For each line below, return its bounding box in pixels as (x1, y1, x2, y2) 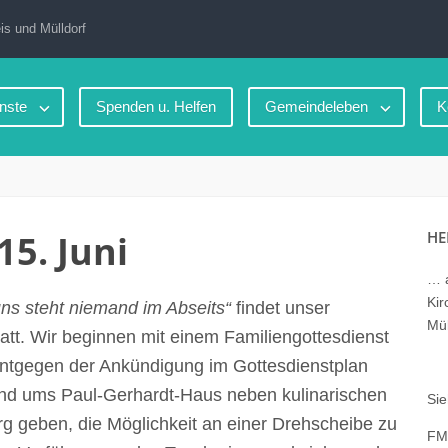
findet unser (231, 298, 330, 319)
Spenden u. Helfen (95, 97, 216, 115)
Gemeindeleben (264, 97, 368, 115)
